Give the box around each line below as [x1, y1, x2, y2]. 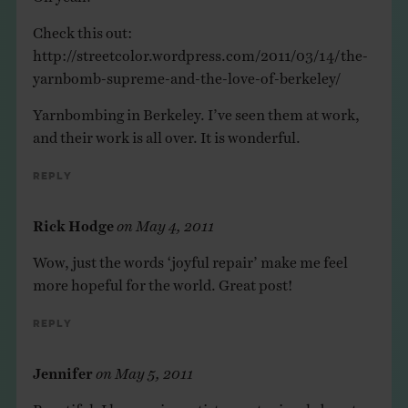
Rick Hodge [32, 215, 114, 227]
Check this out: [32, 22, 132, 34]
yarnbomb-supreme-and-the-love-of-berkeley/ [32, 67, 342, 79]
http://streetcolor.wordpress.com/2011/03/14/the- [32, 45, 368, 56]
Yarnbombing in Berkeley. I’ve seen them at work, [32, 104, 360, 116]
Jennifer [32, 362, 93, 374]
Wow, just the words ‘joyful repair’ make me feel [32, 251, 348, 263]
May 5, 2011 [114, 362, 193, 374]
